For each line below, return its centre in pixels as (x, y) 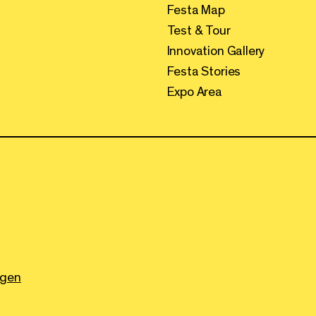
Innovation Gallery (216, 51)
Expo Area (194, 92)
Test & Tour (199, 31)
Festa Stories (204, 72)
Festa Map (196, 10)
